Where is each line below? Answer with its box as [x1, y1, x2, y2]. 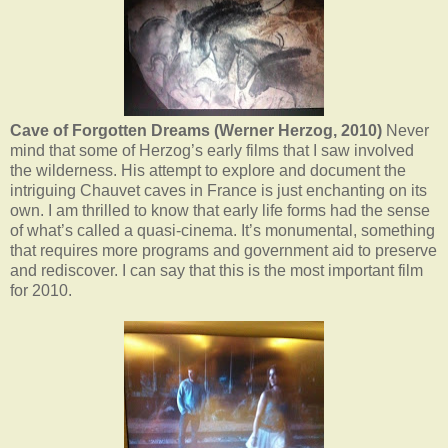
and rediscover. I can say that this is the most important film [10, 261, 423, 279]
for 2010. [10, 281, 72, 299]
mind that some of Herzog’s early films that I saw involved [10, 141, 414, 159]
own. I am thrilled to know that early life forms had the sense [10, 201, 430, 219]
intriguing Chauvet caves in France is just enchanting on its [10, 181, 427, 199]
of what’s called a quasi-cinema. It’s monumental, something [10, 221, 435, 239]
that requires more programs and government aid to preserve [10, 241, 437, 259]
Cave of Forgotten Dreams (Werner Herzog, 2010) [10, 121, 382, 139]
